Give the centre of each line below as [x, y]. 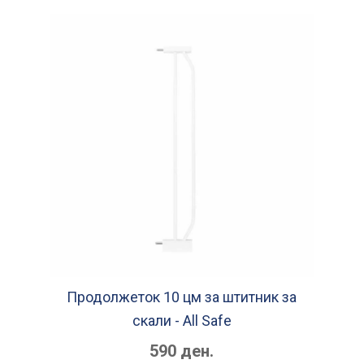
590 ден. [182, 351]
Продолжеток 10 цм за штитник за [182, 297]
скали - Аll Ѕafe [182, 321]
